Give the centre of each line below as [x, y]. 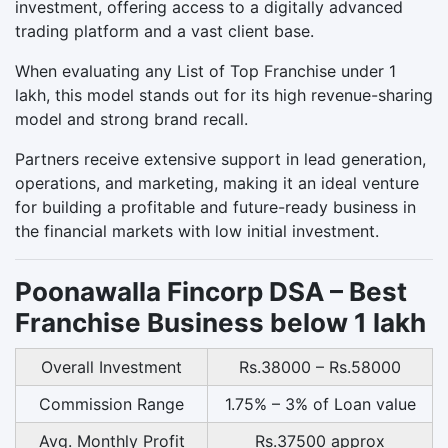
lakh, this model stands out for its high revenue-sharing [224, 94]
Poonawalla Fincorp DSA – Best [211, 291]
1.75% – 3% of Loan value [320, 403]
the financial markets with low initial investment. [197, 230]
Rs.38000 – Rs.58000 [320, 366]
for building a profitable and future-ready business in [215, 206]
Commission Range [111, 403]
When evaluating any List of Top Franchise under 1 [205, 70]
